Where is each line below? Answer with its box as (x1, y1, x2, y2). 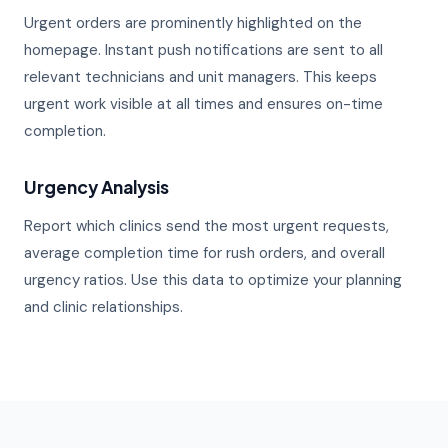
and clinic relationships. (24, 297, 183, 317)
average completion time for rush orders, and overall (24, 243, 385, 263)
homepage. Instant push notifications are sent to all (24, 40, 383, 60)
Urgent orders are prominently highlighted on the (24, 13, 362, 33)
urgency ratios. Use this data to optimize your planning (24, 270, 402, 290)
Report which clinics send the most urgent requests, (24, 216, 389, 236)
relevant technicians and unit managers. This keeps (24, 67, 377, 87)
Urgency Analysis (24, 176, 169, 198)
